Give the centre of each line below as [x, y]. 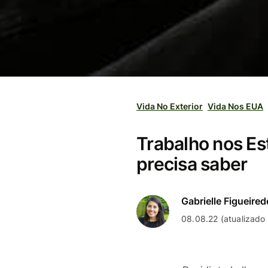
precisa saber [192, 164]
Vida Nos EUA [235, 106]
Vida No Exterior [170, 106]
